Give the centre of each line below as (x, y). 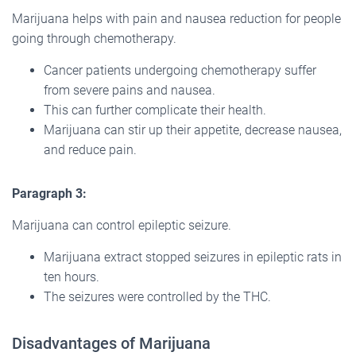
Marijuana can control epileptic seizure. (122, 225)
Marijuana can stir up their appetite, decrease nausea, (193, 130)
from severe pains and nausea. (130, 90)
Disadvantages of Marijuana (111, 343)
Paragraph (44, 193)
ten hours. (72, 277)
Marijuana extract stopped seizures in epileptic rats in (193, 257)
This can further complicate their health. (155, 110)
